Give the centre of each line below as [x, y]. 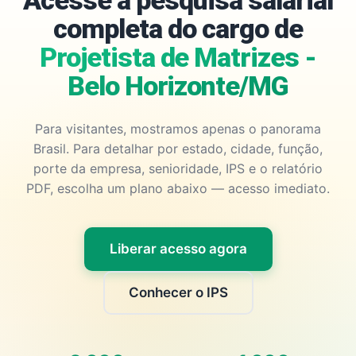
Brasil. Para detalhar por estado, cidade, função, [178, 149]
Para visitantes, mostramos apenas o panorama [178, 129]
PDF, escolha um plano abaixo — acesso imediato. [178, 188]
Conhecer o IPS [178, 292]
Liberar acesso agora [178, 249]
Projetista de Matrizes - [178, 57]
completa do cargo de [178, 29]
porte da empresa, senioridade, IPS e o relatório [178, 168]
